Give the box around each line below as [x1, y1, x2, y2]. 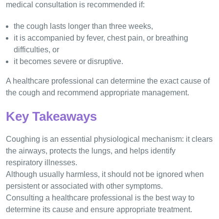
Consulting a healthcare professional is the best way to [6, 194, 195, 202]
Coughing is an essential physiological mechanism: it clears [6, 135, 213, 144]
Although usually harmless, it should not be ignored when [6, 170, 204, 179]
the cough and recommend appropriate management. [6, 88, 189, 97]
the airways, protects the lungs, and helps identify [6, 147, 175, 155]
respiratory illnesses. [6, 158, 77, 167]
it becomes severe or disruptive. [14, 57, 123, 66]
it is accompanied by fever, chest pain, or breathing [14, 34, 188, 43]
